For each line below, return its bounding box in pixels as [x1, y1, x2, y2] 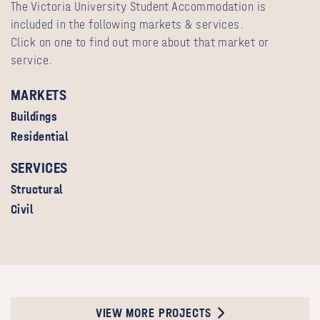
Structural [11, 182, 63, 198]
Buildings [11, 109, 58, 125]
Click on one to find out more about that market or [11, 34, 269, 50]
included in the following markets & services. [11, 16, 244, 32]
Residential [11, 129, 68, 144]
